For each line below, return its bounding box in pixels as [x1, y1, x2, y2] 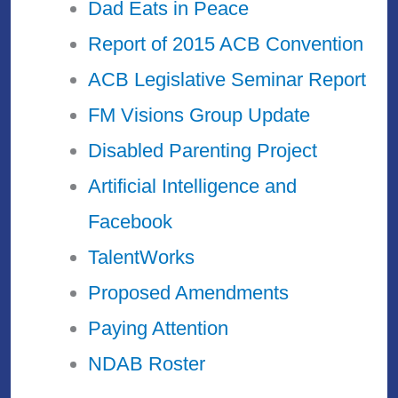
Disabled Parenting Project [88, 139, 318, 163]
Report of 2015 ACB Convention [88, 33, 364, 56]
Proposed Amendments [88, 282, 290, 305]
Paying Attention [88, 317, 229, 340]
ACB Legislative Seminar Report [88, 68, 367, 92]
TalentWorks [88, 246, 195, 269]
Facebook [88, 211, 173, 234]
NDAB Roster [88, 353, 206, 376]
